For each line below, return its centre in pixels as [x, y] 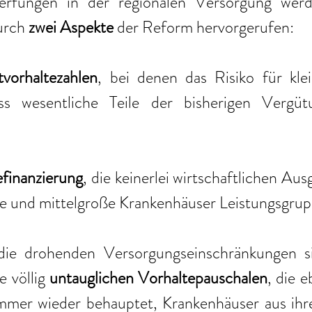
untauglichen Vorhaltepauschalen [158, 278]
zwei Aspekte [71, 28]
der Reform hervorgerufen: [204, 28]
